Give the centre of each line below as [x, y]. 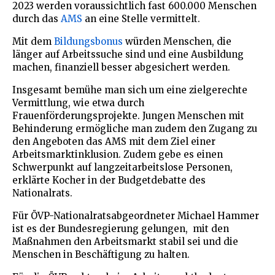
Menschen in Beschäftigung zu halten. [101, 254]
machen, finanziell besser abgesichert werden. [121, 67]
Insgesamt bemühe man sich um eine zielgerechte [130, 90]
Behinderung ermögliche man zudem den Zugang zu [135, 128]
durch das [37, 18]
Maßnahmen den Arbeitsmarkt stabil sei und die [125, 241]
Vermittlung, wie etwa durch [78, 103]
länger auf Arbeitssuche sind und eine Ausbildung [128, 54]
